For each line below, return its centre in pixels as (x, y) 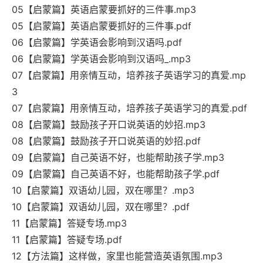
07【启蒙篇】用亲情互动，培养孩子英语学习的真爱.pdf (129, 108)
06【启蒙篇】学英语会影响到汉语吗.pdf (97, 43)
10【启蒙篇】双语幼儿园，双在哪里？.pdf (101, 207)
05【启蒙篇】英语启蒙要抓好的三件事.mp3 (104, 10)
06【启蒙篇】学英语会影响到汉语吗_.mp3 (101, 59)
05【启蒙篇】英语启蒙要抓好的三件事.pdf (102, 26)
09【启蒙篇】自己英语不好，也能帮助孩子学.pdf (116, 174)
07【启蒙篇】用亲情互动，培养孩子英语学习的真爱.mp (129, 75)
